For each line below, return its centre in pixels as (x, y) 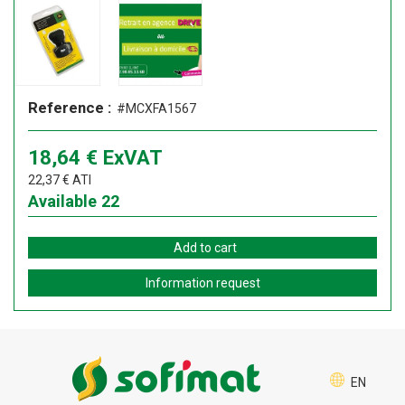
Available (62, 202)
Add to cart (205, 248)
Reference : (70, 108)
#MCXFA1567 (155, 109)
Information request (202, 283)
